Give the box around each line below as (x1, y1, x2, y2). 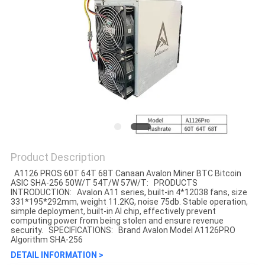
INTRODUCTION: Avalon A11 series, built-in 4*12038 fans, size (10, 188, 247, 198)
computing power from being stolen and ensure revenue (10, 216, 224, 226)
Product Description (10, 151, 105, 164)
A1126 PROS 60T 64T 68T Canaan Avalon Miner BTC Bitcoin (10, 169, 241, 179)
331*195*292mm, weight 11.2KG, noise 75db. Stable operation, (10, 197, 248, 207)
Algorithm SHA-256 (10, 235, 83, 245)
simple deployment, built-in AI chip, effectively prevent (10, 206, 216, 216)
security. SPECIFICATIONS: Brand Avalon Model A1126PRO (10, 225, 235, 235)
